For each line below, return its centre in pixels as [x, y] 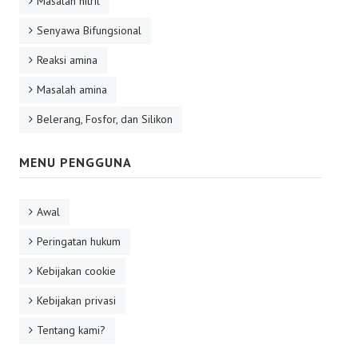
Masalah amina [72, 89]
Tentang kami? [71, 330]
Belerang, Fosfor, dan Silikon [105, 119]
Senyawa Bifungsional [89, 30]
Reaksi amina [67, 60]
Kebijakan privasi [76, 300]
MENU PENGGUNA [76, 162]
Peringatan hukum [79, 241]
